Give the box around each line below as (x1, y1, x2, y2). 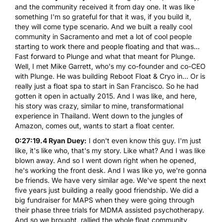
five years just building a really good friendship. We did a (15, 185, 199, 194)
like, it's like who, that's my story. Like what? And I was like (15, 146, 205, 155)
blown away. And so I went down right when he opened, (15, 156, 196, 165)
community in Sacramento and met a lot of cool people (15, 32, 192, 41)
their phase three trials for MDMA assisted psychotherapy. (15, 205, 204, 214)
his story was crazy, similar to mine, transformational (15, 101, 183, 110)
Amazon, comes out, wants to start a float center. (15, 121, 174, 130)
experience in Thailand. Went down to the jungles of (15, 111, 183, 120)
